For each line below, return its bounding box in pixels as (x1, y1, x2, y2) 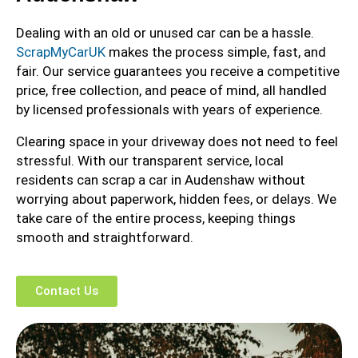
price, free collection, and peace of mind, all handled (16, 82, 327, 99)
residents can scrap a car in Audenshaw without (16, 172, 305, 189)
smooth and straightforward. (16, 229, 193, 246)
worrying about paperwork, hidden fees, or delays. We (16, 191, 336, 208)
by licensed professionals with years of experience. (16, 101, 323, 118)
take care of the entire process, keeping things (16, 210, 296, 227)
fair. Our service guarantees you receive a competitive (16, 63, 340, 80)
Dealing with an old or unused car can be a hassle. (16, 25, 314, 42)
